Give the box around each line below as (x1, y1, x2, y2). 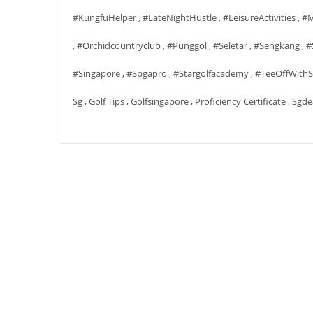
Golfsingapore (131, 95, 189, 108)
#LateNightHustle (143, 11, 217, 24)
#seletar (213, 39, 247, 52)
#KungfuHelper (73, 11, 136, 24)
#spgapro (126, 67, 167, 80)
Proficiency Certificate (195, 95, 286, 108)
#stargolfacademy (173, 67, 249, 80)
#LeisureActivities (223, 11, 296, 24)
